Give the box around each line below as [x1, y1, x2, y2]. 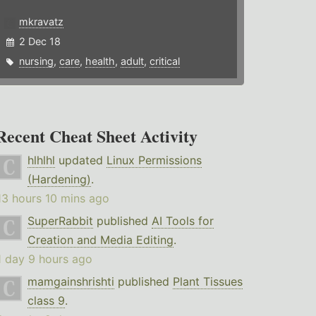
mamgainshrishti [27, 274, 114, 289]
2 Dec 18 [19, 35, 61, 48]
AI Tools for [151, 214, 214, 229]
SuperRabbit [27, 214, 93, 229]
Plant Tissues [172, 274, 243, 289]
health [85, 55, 116, 68]
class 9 [27, 293, 65, 308]
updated [54, 153, 107, 168]
